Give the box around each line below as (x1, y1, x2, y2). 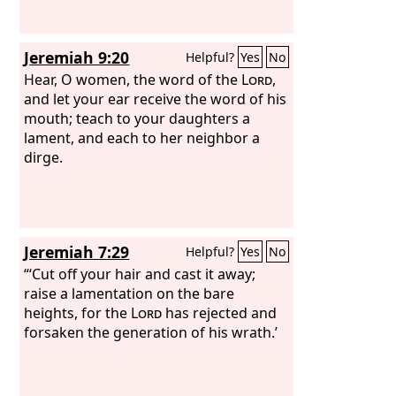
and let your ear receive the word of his (24, 88, 287, 109)
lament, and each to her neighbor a (24, 127, 261, 148)
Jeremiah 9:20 (24, 47, 130, 68)
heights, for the (24, 302, 132, 323)
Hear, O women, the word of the (24, 69, 242, 89)
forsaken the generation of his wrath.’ (24, 322, 278, 342)
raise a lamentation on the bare (24, 283, 235, 303)
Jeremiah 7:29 (24, 241, 130, 263)
